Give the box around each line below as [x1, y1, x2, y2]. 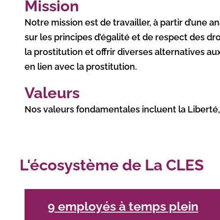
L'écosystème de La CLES [19, 156, 204, 174]
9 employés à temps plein [47, 199, 198, 214]
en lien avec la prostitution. [24, 61, 137, 72]
